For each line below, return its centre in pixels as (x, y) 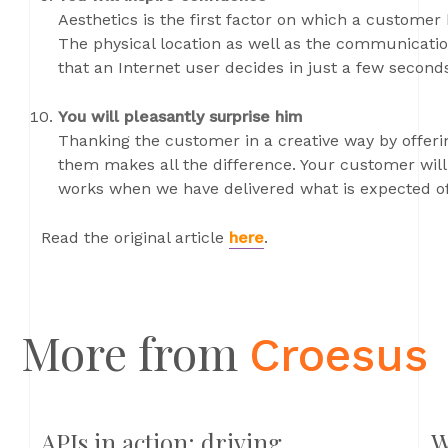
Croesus (338, 355)
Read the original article (135, 237)
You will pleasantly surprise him (180, 116)
